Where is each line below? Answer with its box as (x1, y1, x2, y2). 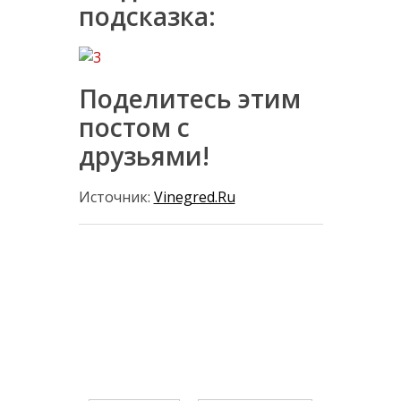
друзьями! (78, 139, 209, 174)
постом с (78, 110, 190, 145)
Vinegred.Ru (153, 187, 235, 208)
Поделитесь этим (78, 81, 301, 116)
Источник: (78, 187, 154, 208)
